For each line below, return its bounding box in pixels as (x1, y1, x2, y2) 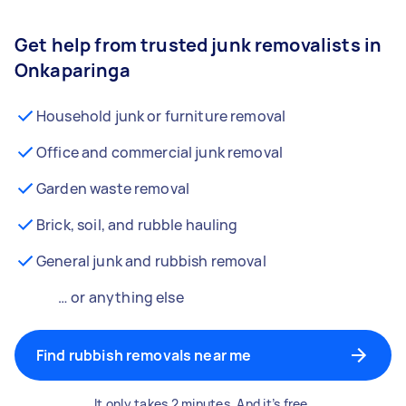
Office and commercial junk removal (36, 142, 284, 162)
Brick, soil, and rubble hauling (36, 215, 238, 235)
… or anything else (58, 287, 184, 307)
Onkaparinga (14, 58, 130, 82)
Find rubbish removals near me (36, 345, 252, 365)
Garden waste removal (36, 179, 189, 198)
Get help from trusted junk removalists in (14, 33, 382, 57)
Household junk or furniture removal (36, 106, 286, 126)
